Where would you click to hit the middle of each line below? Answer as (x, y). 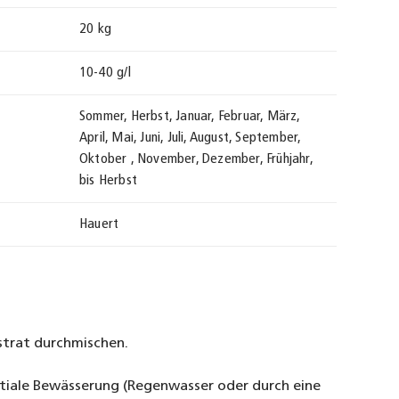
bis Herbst (108, 181)
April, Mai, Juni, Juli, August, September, (191, 138)
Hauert (99, 224)
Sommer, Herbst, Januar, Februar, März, (190, 117)
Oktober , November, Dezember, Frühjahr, (196, 159)
